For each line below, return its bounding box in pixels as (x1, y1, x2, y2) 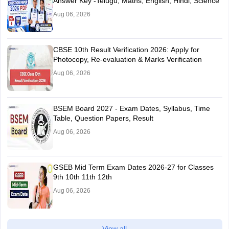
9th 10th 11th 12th (53, 172, 112, 181)
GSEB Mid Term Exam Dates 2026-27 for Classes (53, 163, 214, 171)
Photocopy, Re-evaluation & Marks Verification (53, 55, 202, 63)
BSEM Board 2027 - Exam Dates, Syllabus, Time (53, 104, 210, 112)
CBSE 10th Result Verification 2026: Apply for (53, 45, 199, 54)
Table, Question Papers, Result (53, 113, 153, 122)
